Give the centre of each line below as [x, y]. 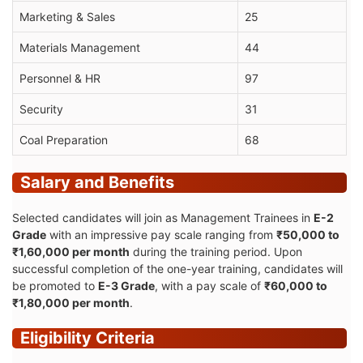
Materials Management [80, 47]
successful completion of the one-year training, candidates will [177, 268]
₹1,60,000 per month [71, 251]
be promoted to [55, 285]
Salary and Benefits [97, 182]
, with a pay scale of [209, 285]
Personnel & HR [60, 78]
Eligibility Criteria [88, 337]
